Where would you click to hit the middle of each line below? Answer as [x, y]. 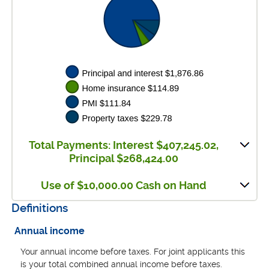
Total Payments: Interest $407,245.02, [124, 146]
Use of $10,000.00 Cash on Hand [124, 186]
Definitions [40, 208]
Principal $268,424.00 [124, 159]
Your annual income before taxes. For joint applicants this [133, 251]
